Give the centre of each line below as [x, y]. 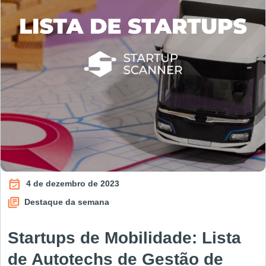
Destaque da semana [66, 202]
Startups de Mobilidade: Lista [124, 238]
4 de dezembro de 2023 [72, 183]
